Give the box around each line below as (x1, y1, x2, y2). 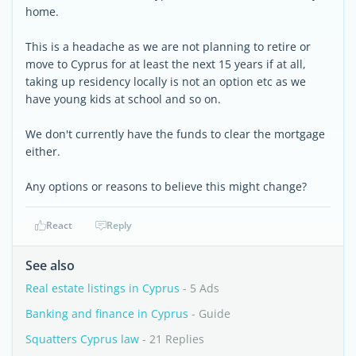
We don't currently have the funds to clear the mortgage (25, 126, 325, 141)
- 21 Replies (139, 331, 204, 346)
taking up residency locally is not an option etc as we (25, 74, 306, 89)
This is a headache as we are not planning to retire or (25, 39, 311, 54)
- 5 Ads (180, 281, 219, 296)
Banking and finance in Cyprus (25, 306, 188, 321)
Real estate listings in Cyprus (25, 281, 180, 296)
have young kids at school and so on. (25, 91, 221, 106)
